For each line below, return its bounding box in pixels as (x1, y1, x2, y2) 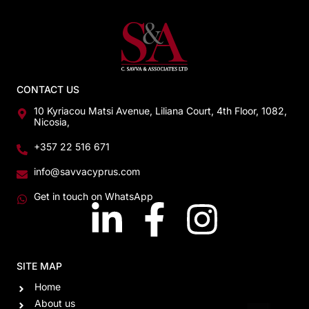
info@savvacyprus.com (34, 165, 140, 177)
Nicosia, (34, 115, 70, 128)
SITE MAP (17, 259, 62, 272)
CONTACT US (17, 83, 79, 96)
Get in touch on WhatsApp (34, 190, 153, 202)
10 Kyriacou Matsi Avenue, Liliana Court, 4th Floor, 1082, (34, 104, 287, 117)
